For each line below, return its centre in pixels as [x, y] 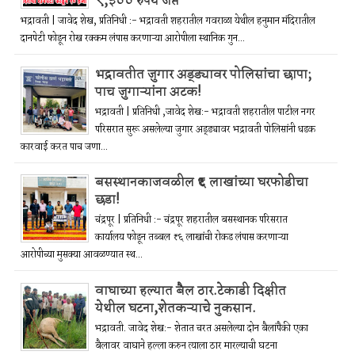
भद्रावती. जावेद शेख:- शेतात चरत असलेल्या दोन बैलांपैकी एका [202, 328]
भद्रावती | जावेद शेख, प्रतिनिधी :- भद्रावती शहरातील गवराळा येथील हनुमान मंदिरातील [168, 21]
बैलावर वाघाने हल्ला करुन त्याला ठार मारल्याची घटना [186, 345]
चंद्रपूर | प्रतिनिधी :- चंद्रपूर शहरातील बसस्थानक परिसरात [191, 220]
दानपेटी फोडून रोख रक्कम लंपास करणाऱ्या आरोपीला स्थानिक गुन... [133, 39]
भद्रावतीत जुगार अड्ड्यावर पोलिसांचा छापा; [203, 74]
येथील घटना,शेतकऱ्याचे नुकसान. [176, 308]
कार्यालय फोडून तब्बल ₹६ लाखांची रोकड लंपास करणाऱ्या [192, 238]
